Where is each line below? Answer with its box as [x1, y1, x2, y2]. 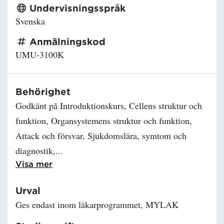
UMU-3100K [15, 48, 64, 60]
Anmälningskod [29, 35, 105, 47]
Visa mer [15, 158, 52, 168]
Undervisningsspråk [29, 2, 125, 13]
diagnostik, [15, 144, 55, 156]
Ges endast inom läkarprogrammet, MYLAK [15, 198, 178, 210]
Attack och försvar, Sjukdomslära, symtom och [15, 129, 186, 141]
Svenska [15, 14, 45, 27]
